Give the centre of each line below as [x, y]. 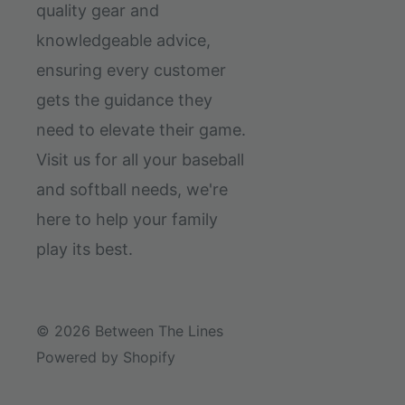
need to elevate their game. [141, 129]
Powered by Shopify [106, 357]
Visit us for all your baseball [140, 159]
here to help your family [127, 219]
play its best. [85, 249]
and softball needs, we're [132, 189]
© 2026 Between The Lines [130, 330]
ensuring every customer [131, 70]
